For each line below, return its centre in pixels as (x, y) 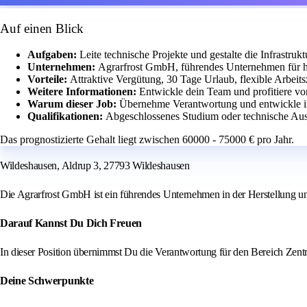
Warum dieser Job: (73, 104)
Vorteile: (49, 79)
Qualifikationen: (66, 116)
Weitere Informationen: (83, 92)
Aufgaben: (53, 55)
